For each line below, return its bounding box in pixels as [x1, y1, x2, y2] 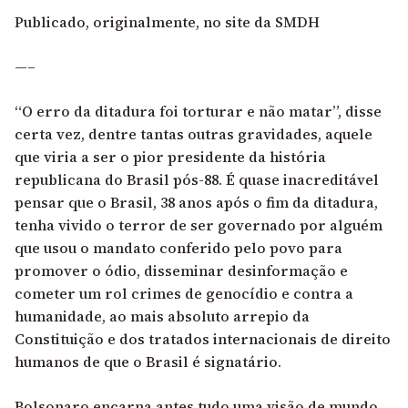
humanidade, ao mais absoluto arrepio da [15, 305, 310, 326]
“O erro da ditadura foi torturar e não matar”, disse [15, 100, 382, 121]
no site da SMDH [203, 11, 323, 32]
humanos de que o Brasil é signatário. [15, 351, 281, 372]
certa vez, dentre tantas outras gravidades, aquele [15, 123, 372, 144]
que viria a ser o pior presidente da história [15, 146, 326, 167]
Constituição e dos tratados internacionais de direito [15, 328, 391, 349]
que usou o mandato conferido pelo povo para [15, 237, 342, 258]
